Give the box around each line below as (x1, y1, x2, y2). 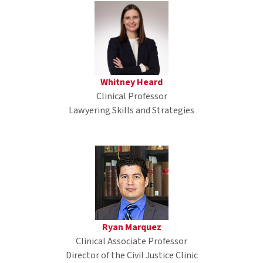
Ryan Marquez (102, 220, 161, 234)
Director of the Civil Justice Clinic (65, 248, 198, 262)
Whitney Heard (100, 75, 163, 89)
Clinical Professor (96, 89, 167, 103)
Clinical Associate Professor (76, 234, 187, 248)
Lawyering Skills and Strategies (69, 103, 194, 117)
